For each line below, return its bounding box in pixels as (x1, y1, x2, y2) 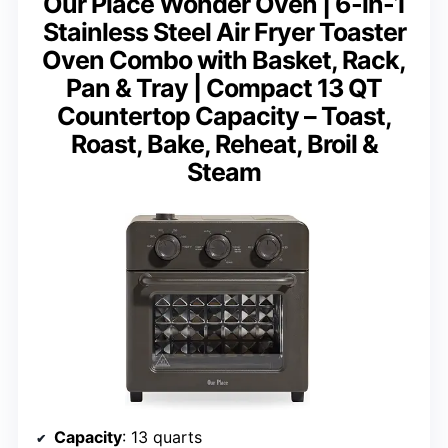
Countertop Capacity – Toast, (56, 100, 392, 131)
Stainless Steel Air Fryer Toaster (42, 16, 406, 47)
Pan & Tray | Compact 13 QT (66, 72, 382, 103)
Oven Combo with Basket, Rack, (42, 44, 406, 75)
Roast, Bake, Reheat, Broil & (70, 128, 378, 159)
